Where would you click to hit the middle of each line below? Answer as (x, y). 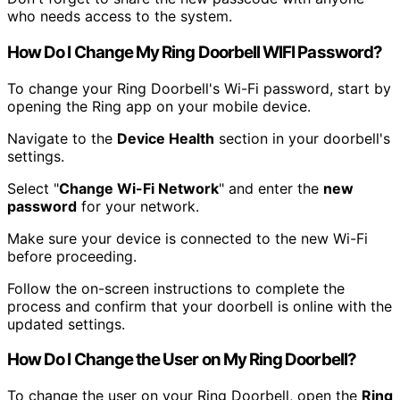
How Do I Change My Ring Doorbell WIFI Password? (195, 52)
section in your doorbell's (302, 138)
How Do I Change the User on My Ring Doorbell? (182, 360)
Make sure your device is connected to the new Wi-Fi (187, 238)
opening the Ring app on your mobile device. (159, 106)
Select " (33, 188)
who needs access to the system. (120, 17)
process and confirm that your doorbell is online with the (200, 306)
